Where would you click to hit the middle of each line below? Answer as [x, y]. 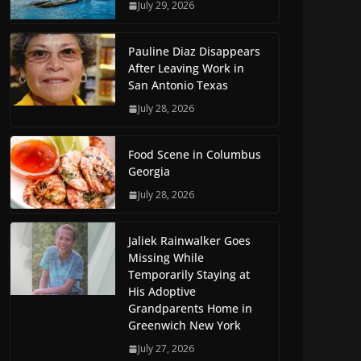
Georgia [149, 172]
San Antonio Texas [178, 85]
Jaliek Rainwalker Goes [189, 241]
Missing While [166, 258]
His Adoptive [162, 292]
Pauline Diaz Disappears [194, 52]
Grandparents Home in [190, 309]
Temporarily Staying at [189, 275]
